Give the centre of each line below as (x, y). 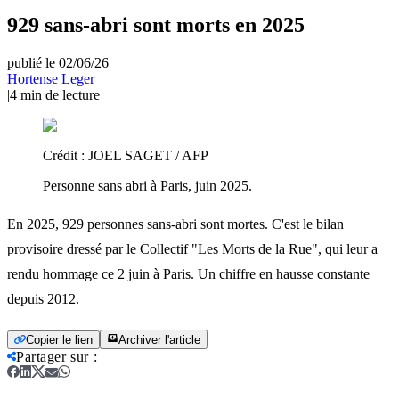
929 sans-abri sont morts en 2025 (156, 24)
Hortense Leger (51, 78)
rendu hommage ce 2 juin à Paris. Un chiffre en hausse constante (188, 273)
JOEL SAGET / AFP (148, 155)
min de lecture (60, 94)
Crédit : (65, 155)
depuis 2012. (43, 298)
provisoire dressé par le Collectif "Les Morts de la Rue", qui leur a (192, 248)
